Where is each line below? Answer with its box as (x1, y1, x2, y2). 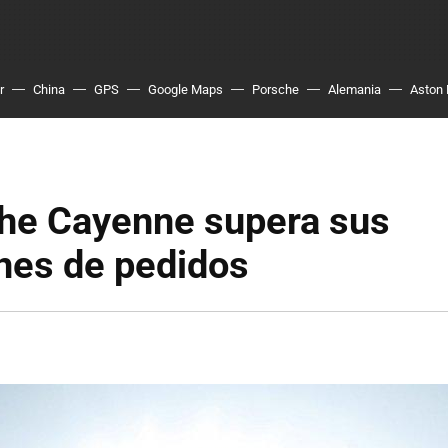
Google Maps (148, 82, 223, 97)
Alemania (328, 82, 381, 97)
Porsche (252, 82, 299, 97)
